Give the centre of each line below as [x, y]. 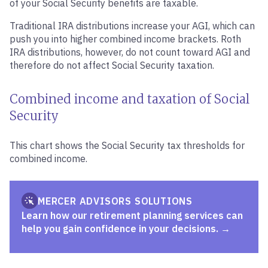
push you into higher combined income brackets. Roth [125, 39]
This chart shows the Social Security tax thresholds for [127, 145]
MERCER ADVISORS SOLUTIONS [115, 201]
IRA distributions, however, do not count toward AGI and [130, 52]
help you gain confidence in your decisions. [120, 229]
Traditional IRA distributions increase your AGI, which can [132, 26]
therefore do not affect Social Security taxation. [112, 65]
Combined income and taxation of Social [130, 99]
